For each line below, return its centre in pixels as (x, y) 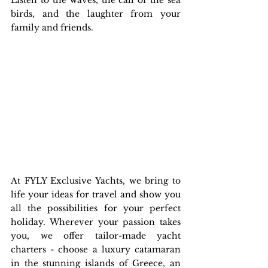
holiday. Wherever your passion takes (96, 222)
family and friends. (53, 28)
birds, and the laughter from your (96, 14)
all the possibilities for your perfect (96, 208)
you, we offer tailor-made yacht (96, 236)
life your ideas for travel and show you (96, 195)
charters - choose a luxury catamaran (96, 250)
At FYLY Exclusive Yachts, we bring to (96, 181)
